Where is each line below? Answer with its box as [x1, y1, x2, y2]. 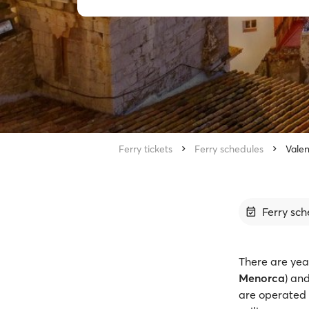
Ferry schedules [195, 143, 263, 155]
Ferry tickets [119, 143, 172, 155]
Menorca [239, 271, 285, 285]
